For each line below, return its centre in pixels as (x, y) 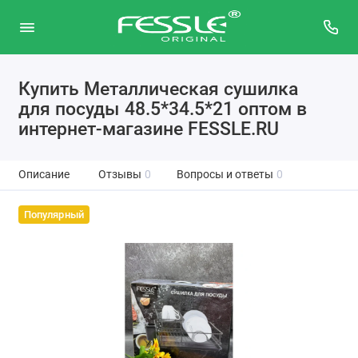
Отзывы (119, 175)
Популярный (54, 215)
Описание (44, 175)
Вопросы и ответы (225, 175)
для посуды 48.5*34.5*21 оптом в (162, 109)
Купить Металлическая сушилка (158, 89)
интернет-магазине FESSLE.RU (148, 129)
